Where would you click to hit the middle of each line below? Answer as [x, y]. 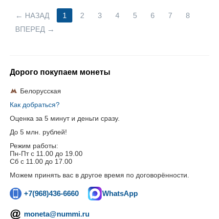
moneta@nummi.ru [57, 214]
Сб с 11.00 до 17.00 [41, 161]
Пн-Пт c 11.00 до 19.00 [46, 153]
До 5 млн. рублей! [38, 132]
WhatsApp [120, 193]
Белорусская [41, 91]
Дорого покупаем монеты [60, 72]
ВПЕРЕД [30, 29]
